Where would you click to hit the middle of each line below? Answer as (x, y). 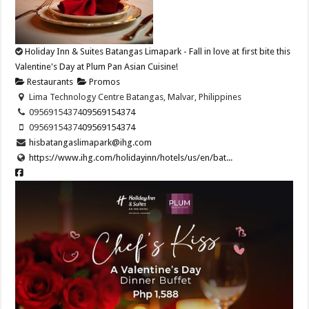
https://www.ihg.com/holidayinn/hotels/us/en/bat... (130, 157)
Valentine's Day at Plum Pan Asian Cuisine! (97, 66)
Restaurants (49, 81)
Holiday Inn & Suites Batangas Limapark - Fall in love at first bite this (158, 51)
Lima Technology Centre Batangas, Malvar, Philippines (134, 97)
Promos (104, 81)
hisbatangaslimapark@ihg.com (90, 142)
